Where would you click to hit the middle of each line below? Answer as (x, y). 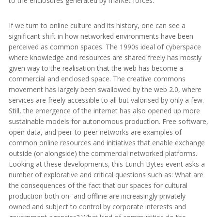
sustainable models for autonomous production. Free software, (108, 121)
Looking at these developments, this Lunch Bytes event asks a (107, 164)
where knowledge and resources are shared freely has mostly (105, 57)
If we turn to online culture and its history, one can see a (97, 25)
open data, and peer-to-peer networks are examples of (95, 132)
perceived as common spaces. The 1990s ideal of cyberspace (105, 46)
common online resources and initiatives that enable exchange (107, 142)
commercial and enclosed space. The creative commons (97, 78)
